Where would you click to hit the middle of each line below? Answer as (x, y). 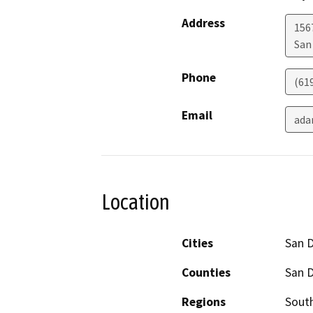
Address (203, 23)
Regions (204, 301)
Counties (206, 272)
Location (136, 202)
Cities (197, 243)
